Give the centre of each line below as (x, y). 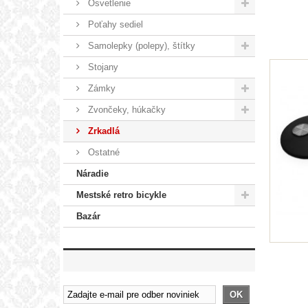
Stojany (102, 67)
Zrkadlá (102, 131)
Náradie (92, 173)
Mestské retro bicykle (121, 195)
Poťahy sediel (114, 24)
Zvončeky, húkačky (125, 109)
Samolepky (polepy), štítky (140, 45)
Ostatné (102, 152)
